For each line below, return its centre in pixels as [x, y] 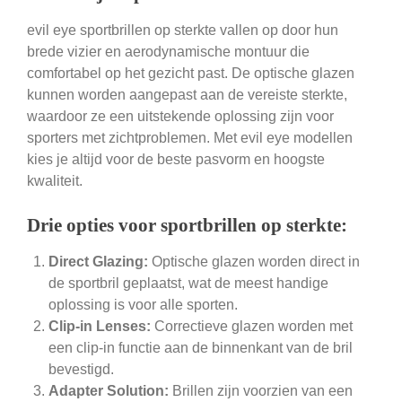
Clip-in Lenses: [100, 327]
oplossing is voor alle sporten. [143, 305]
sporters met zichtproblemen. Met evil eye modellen [190, 138]
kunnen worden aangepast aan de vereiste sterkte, [187, 95]
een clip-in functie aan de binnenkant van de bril [201, 348]
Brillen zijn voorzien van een [261, 391]
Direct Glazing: [98, 262]
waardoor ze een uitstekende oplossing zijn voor [180, 117]
